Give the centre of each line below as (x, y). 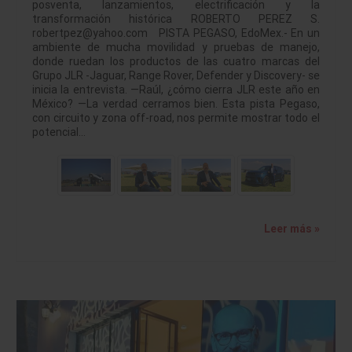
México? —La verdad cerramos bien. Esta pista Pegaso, (176, 103)
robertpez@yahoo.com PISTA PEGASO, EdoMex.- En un (176, 33)
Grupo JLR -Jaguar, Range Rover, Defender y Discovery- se (176, 75)
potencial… (59, 132)
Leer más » (292, 228)
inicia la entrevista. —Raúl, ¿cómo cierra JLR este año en (176, 89)
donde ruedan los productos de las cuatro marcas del (176, 61)
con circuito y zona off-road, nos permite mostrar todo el (176, 117)
